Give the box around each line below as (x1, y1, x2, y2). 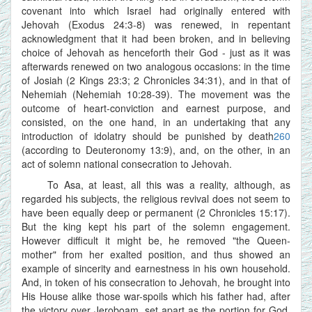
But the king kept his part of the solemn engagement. (22, 219, 290, 233)
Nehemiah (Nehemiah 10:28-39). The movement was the (22, 86, 290, 101)
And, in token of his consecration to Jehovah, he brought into (22, 274, 290, 289)
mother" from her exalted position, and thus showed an (22, 247, 290, 261)
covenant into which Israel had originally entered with (22, 3, 290, 17)
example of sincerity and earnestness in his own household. (22, 260, 290, 275)
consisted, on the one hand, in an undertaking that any (22, 114, 290, 129)
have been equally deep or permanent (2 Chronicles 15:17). (22, 205, 290, 219)
